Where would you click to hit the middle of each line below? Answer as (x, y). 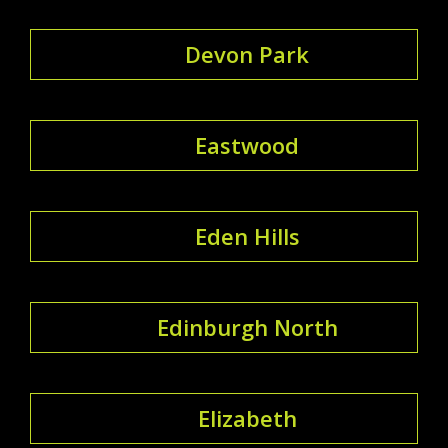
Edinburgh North (247, 326)
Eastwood (247, 144)
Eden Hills (247, 235)
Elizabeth (247, 417)
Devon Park (247, 53)
